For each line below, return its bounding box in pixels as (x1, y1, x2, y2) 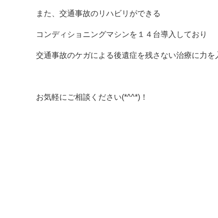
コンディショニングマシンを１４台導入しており (36, 30, 207, 38)
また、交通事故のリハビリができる (36, 9, 161, 18)
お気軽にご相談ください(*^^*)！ (36, 93, 148, 101)
